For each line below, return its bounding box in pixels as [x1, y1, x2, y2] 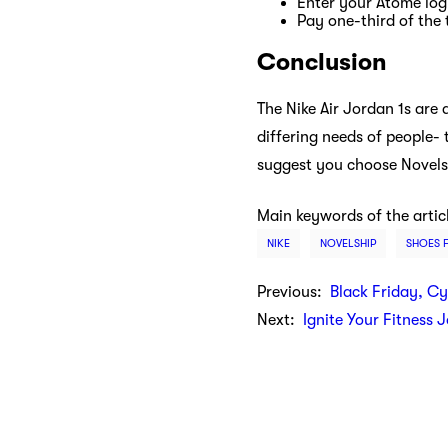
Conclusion [257, 48, 387, 77]
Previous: [257, 283, 330, 302]
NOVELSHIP [320, 237, 376, 251]
